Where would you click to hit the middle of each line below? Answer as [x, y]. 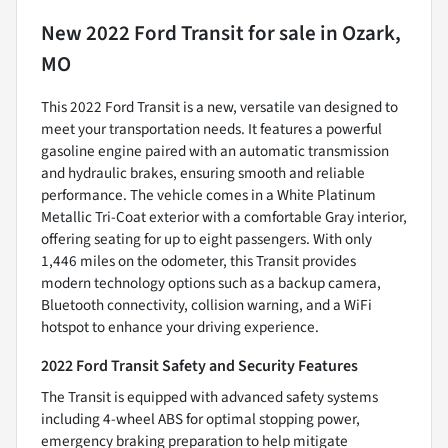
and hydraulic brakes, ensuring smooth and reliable [203, 172]
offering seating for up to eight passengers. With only [206, 238]
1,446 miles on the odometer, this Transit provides [198, 260]
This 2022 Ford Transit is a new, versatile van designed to [219, 106]
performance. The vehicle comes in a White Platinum [208, 194]
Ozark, [371, 32]
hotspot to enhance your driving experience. [180, 326]
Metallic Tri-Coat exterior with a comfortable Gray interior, [224, 216]
